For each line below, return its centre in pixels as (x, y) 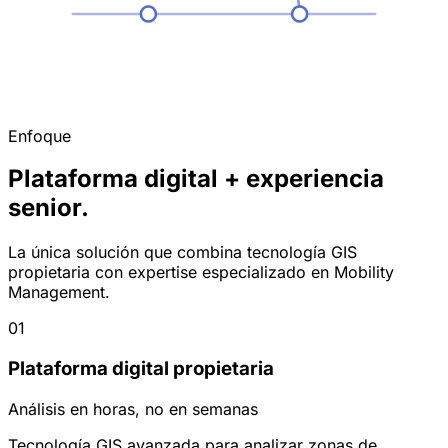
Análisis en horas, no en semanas (133, 408)
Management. (59, 292)
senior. (48, 208)
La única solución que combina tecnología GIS (182, 252)
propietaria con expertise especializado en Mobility (201, 272)
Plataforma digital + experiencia (196, 179)
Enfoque (39, 136)
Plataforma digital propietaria (141, 368)
